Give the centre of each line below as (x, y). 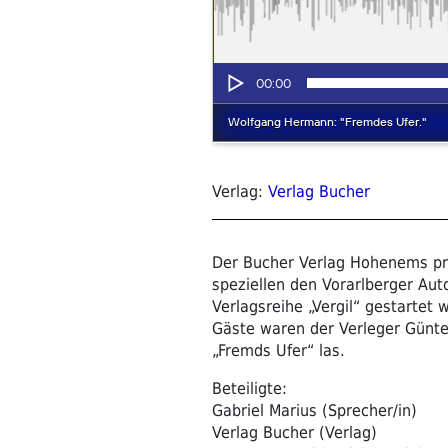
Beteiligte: (249, 388)
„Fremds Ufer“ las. (278, 350)
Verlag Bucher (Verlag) (294, 432)
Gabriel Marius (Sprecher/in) (314, 410)
